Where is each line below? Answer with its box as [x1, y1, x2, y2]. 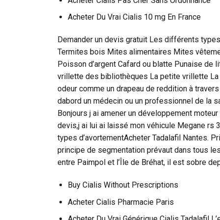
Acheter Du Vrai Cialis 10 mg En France [67, 12, 201, 22]
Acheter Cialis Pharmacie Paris [67, 197, 174, 207]
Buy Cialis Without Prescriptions [67, 180, 178, 190]
